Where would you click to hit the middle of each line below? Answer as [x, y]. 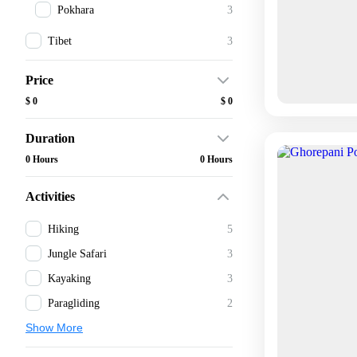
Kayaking [69, 278]
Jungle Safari [77, 253]
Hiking [63, 229]
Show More [54, 327]
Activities [50, 196]
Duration [50, 138]
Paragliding [74, 303]
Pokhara [76, 10]
